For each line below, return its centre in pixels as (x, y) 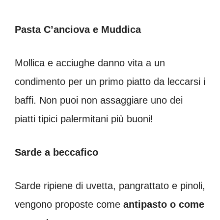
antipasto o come (162, 204)
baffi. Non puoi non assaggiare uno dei (99, 100)
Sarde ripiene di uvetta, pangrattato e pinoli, (110, 185)
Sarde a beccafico (56, 152)
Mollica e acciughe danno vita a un (90, 63)
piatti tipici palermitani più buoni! (84, 119)
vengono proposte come (68, 204)
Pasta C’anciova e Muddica (78, 29)
